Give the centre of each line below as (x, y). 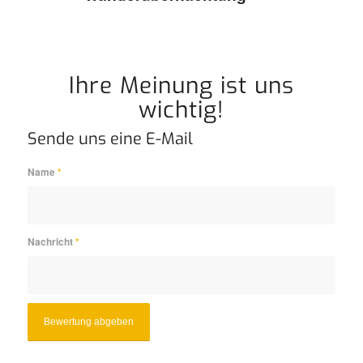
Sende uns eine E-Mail (110, 139)
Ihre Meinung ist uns (181, 86)
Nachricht (51, 242)
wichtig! (181, 110)
